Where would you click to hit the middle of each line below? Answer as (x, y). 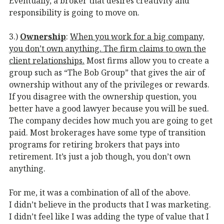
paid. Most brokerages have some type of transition (107, 132)
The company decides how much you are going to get (111, 120)
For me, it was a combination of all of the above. (100, 192)
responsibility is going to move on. (74, 12)
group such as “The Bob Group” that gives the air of (107, 72)
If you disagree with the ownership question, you (103, 96)
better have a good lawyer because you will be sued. (109, 108)
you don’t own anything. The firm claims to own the (107, 48)
